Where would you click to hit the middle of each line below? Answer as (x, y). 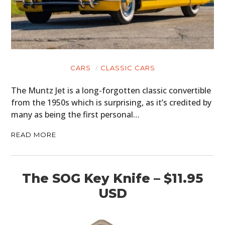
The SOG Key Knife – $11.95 (113, 178)
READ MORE (34, 134)
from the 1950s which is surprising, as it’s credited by (111, 102)
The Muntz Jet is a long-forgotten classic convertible (111, 90)
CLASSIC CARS (128, 68)
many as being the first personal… (76, 114)
